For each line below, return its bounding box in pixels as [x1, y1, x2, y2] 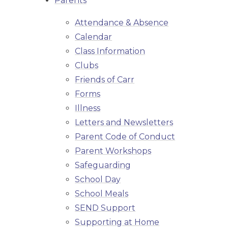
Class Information [75, 46, 146, 56]
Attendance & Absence [75, 18, 169, 28]
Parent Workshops [75, 146, 152, 156]
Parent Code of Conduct [75, 132, 176, 142]
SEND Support [75, 203, 136, 213]
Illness [75, 103, 101, 113]
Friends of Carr [75, 75, 135, 85]
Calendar [75, 32, 112, 42]
